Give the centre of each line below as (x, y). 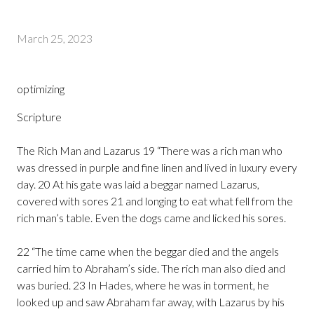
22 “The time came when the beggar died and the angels (148, 251)
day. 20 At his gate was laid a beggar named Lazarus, (138, 184)
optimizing (41, 88)
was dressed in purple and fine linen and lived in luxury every (157, 167)
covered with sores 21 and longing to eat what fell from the (155, 200)
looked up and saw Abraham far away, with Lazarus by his (151, 301)
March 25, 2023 (55, 38)
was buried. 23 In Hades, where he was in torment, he (143, 285)
